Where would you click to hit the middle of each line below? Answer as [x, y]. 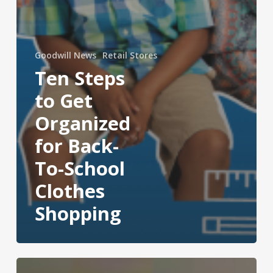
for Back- [76, 146]
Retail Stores [129, 55]
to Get [63, 101]
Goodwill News [65, 55]
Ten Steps [80, 78]
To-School [80, 168]
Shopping [78, 214]
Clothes [69, 191]
